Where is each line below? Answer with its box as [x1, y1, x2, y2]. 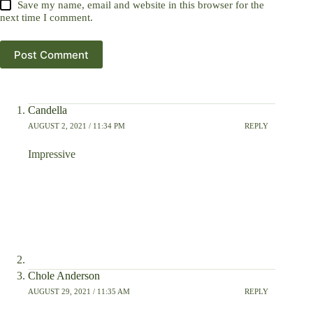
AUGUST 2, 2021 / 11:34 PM [28, 121, 125, 130]
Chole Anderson [28, 270, 100, 282]
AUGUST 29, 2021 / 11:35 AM [28, 286, 130, 296]
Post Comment [14, 48, 89, 61]
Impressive [28, 148, 75, 161]
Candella [28, 104, 67, 117]
